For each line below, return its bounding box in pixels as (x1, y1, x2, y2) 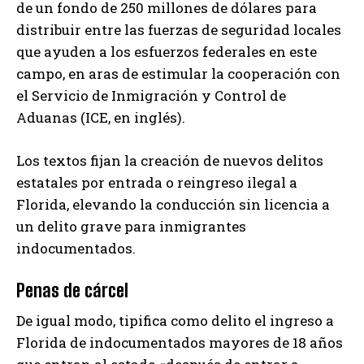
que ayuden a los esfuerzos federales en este (16, 42, 317, 62)
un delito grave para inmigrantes (16, 217, 246, 236)
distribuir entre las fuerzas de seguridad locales (16, 20, 341, 40)
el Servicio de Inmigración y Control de (16, 86, 286, 106)
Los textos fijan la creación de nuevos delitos (16, 151, 323, 171)
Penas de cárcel (16, 279, 128, 302)
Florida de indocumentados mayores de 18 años (16, 333, 343, 353)
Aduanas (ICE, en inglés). (16, 108, 185, 128)
